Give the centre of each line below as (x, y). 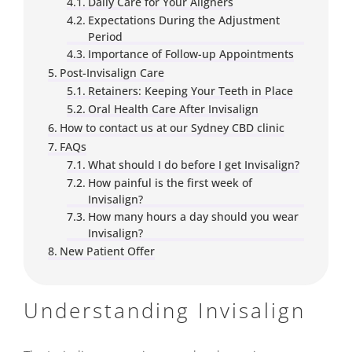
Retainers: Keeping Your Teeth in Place (190, 91)
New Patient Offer (107, 251)
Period (105, 37)
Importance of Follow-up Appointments (191, 54)
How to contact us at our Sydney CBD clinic (172, 128)
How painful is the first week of (170, 183)
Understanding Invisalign (165, 310)
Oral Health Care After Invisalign (173, 109)
